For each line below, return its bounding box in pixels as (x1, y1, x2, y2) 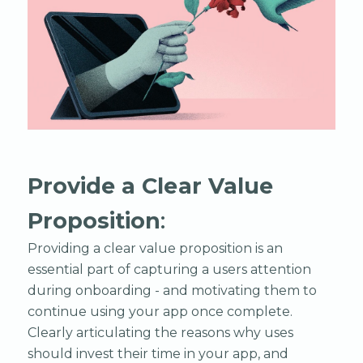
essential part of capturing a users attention (27, 261, 311, 277)
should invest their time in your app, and (27, 345, 288, 361)
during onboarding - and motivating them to (27, 282, 317, 298)
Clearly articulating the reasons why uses (27, 324, 293, 340)
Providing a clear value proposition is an (27, 240, 283, 256)
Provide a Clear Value (27, 172, 274, 199)
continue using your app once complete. (27, 303, 293, 319)
